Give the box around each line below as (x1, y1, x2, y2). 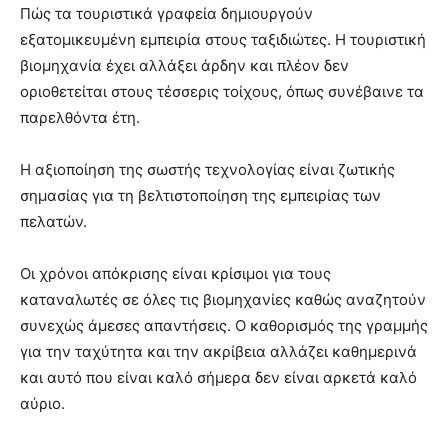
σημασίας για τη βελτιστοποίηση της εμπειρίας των (20, 186, 381, 206)
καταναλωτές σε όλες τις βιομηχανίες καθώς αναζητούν (20, 290, 426, 310)
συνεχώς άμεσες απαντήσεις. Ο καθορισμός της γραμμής (20, 316, 428, 336)
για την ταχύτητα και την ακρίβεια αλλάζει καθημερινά (20, 342, 417, 362)
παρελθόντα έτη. (20, 108, 140, 128)
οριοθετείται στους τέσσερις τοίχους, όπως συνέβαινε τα (20, 82, 424, 102)
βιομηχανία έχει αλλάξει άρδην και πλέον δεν (20, 56, 349, 76)
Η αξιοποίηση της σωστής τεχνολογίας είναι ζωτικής (20, 160, 395, 180)
